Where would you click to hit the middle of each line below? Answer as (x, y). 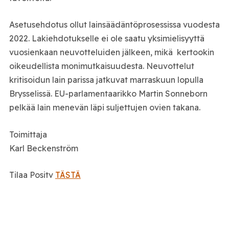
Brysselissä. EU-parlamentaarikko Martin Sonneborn (108, 94)
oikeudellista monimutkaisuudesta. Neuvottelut (101, 66)
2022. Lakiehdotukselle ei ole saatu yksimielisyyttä (107, 39)
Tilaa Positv (32, 175)
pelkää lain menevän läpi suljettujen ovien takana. (105, 108)
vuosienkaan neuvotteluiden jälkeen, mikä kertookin (111, 52)
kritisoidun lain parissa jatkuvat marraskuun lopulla (106, 80)
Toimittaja (28, 134)
